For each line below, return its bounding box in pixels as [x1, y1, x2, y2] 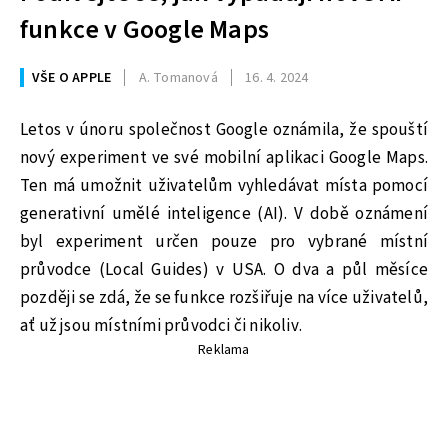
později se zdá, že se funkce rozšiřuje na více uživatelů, [20, 285, 428, 310]
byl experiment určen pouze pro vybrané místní [20, 229, 428, 254]
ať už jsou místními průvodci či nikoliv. [20, 313, 302, 338]
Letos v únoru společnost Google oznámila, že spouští [20, 117, 428, 142]
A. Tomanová [138, 67, 218, 88]
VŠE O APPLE [32, 67, 112, 88]
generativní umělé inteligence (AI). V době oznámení [20, 201, 428, 226]
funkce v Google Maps [20, 11, 269, 49]
